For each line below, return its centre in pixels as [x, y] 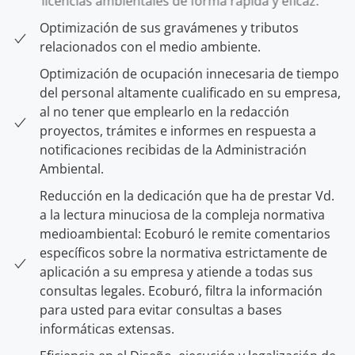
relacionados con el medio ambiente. [150, 47]
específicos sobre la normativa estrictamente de [183, 253]
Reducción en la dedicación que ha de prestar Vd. [187, 196]
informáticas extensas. [107, 329]
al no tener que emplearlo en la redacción [164, 112]
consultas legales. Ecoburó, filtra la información [181, 291]
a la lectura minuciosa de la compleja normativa [182, 215]
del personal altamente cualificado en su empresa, [190, 93]
